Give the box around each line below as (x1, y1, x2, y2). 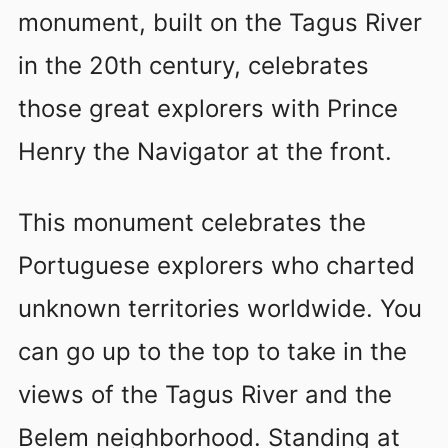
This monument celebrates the (18, 208, 366, 238)
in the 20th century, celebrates (18, 50, 369, 80)
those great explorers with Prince (18, 93, 398, 123)
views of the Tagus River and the (18, 380, 392, 410)
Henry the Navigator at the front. (18, 136, 392, 166)
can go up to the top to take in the (18, 337, 407, 367)
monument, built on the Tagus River (18, 7, 422, 37)
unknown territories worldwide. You (18, 294, 422, 324)
